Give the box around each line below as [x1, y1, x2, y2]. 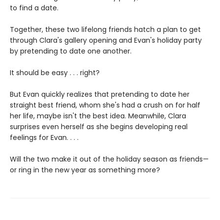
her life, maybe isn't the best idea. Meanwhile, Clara [10, 110, 186, 121]
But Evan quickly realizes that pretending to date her [10, 89, 190, 99]
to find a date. [10, 2, 60, 13]
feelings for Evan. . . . [10, 132, 79, 142]
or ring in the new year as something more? [10, 165, 160, 175]
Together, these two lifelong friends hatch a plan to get [10, 24, 201, 34]
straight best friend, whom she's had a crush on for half [10, 100, 200, 110]
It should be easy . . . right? [10, 67, 100, 78]
